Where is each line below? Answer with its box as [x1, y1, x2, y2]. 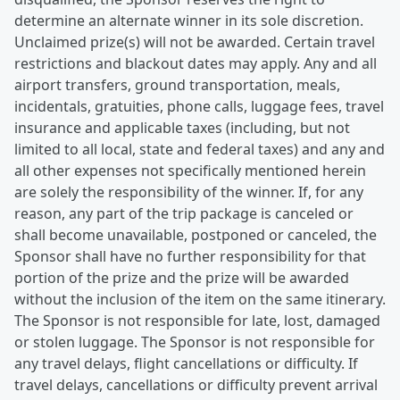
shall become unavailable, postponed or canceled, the [14, 225, 377, 245]
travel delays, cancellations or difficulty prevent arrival [14, 375, 378, 395]
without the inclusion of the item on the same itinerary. [14, 289, 386, 309]
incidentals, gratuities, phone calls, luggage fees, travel [14, 96, 384, 116]
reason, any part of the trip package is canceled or [14, 204, 354, 223]
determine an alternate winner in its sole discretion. [14, 11, 363, 30]
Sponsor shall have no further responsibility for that [14, 246, 366, 266]
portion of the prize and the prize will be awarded [14, 268, 349, 287]
